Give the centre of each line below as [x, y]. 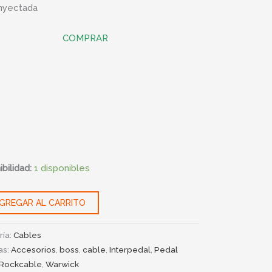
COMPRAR [85, 39]
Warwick [63, 264]
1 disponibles [62, 168]
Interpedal [130, 250]
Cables [28, 235]
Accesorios [34, 250]
